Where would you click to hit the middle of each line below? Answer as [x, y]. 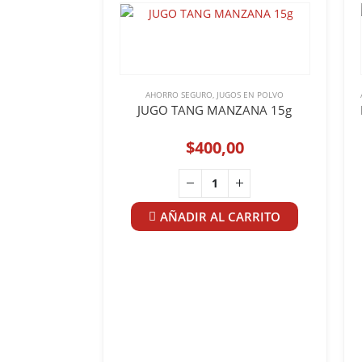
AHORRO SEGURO [179, 94]
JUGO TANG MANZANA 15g [215, 109]
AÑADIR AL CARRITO [221, 216]
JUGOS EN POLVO [250, 94]
